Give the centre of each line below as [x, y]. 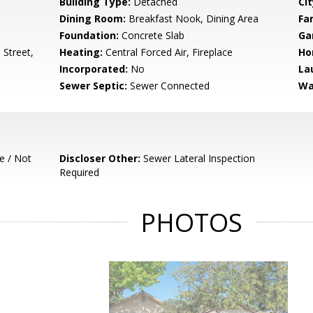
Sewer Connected [169, 86]
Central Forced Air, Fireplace [168, 52]
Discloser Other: [100, 158]
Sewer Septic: [94, 86]
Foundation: [89, 35]
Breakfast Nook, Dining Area [192, 19]
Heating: [81, 52]
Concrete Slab [152, 35]
